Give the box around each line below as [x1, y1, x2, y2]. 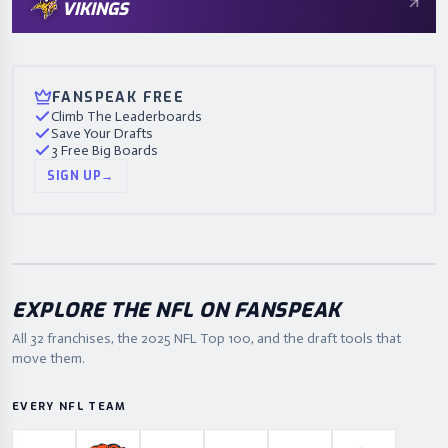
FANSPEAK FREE [52, 88, 185, 107]
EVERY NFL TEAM [12, 399, 127, 414]
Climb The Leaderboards [51, 108, 202, 125]
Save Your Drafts [51, 125, 153, 142]
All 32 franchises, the [12, 330, 141, 347]
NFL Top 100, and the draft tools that [171, 330, 401, 347]
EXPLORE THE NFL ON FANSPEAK [12, 297, 341, 324]
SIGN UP [47, 168, 102, 184]
